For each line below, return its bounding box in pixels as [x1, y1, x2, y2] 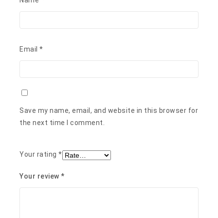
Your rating [19, 90, 59, 98]
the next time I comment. [19, 58, 105, 66]
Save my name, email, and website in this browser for [19, 46, 199, 54]
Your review [19, 111, 61, 120]
